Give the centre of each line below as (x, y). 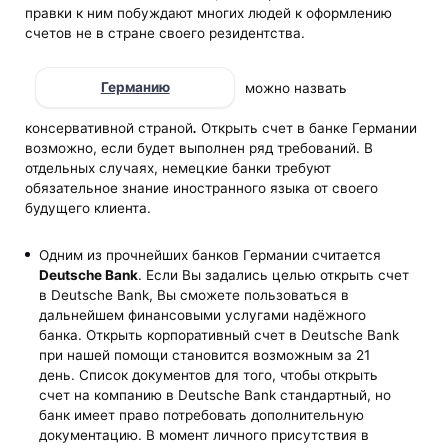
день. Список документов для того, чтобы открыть (208, 375)
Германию (135, 87)
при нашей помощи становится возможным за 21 (204, 355)
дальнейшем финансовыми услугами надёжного (202, 315)
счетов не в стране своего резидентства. (165, 33)
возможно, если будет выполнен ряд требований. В (199, 147)
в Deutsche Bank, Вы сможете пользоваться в (193, 295)
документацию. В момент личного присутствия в (203, 435)
